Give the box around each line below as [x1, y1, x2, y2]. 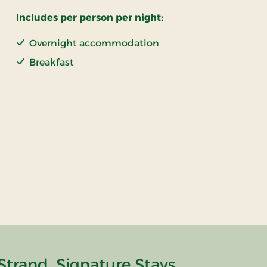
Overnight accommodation [29, 38, 159, 49]
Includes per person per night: [15, 12, 163, 24]
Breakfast [29, 57, 74, 69]
